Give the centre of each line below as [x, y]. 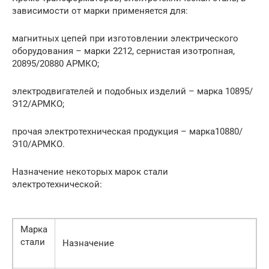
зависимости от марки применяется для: [100, 11]
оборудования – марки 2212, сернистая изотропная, [123, 51]
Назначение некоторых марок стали [90, 172]
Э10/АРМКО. [38, 144]
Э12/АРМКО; [38, 104]
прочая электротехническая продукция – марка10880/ [127, 131]
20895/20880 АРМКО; [56, 64]
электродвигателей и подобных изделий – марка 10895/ [132, 91]
